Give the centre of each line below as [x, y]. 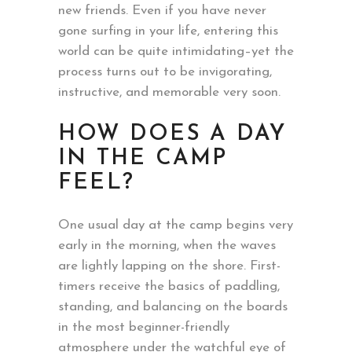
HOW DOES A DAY [172, 135]
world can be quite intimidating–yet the [176, 52]
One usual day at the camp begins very [176, 225]
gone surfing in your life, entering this [168, 31]
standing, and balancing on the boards [173, 307]
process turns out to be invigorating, [165, 72]
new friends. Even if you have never [162, 11]
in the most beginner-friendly [144, 328]
